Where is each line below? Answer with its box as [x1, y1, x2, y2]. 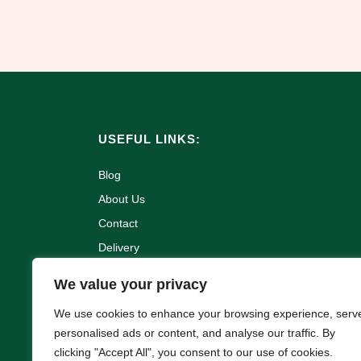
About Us [98, 192, 145, 205]
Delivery [98, 240, 139, 254]
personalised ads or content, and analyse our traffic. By [54, 326, 335, 339]
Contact [98, 216, 138, 230]
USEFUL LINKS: [98, 131, 201, 146]
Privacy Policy [98, 313, 168, 326]
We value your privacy [54, 276, 207, 293]
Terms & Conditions [98, 288, 197, 302]
